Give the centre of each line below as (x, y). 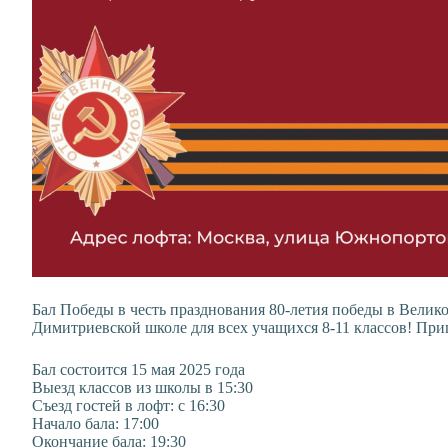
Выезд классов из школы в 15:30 (142, 387)
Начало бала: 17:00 (95, 423)
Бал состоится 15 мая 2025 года (138, 369)
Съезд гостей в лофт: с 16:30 (128, 405)
